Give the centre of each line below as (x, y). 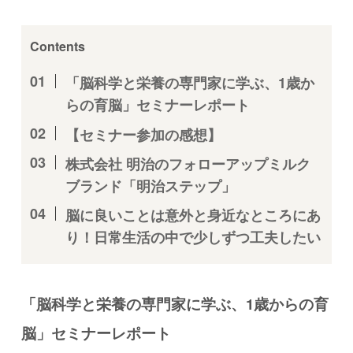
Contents (57, 46)
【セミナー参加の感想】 (143, 134)
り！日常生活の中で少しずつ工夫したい (193, 237)
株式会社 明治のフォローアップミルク (188, 163)
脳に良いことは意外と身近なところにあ (193, 215)
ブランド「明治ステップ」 (150, 186)
